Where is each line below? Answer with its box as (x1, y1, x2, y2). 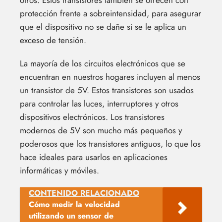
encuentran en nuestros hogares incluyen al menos (20, 70, 200, 83)
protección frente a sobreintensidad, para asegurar (20, 7, 201, 19)
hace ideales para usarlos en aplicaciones (20, 151, 167, 163)
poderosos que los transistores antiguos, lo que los (20, 137, 201, 150)
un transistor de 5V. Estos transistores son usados (20, 84, 194, 96)
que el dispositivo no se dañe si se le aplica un (20, 20, 186, 33)
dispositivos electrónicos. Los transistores (20, 111, 165, 123)
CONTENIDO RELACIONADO (29, 187, 139, 199)
